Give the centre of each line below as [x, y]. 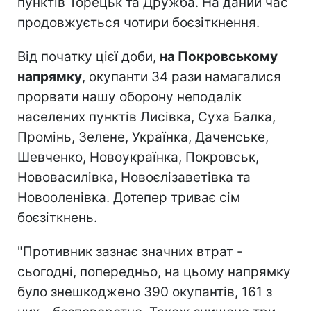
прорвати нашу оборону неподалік [129, 96]
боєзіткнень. [57, 217]
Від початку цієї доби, [89, 56]
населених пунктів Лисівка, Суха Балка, [146, 117]
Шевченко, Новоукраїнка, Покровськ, [138, 157]
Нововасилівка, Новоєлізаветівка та [134, 177]
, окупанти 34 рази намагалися [182, 76]
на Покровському [219, 56]
